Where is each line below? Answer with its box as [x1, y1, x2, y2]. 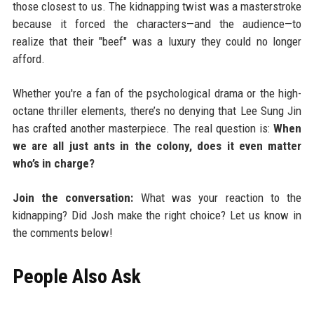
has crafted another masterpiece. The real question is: [12, 121, 274, 136]
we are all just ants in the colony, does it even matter [12, 139, 302, 153]
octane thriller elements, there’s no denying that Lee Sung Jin [12, 104, 302, 118]
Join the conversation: [12, 191, 134, 205]
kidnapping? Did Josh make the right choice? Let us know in [12, 208, 302, 223]
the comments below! [12, 226, 113, 240]
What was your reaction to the [133, 191, 302, 205]
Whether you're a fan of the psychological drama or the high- [12, 86, 302, 101]
